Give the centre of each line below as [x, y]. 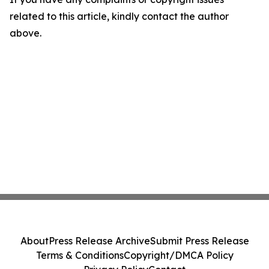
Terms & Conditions [80, 255]
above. [26, 33]
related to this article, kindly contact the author [119, 17]
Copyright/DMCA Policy [178, 255]
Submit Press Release [199, 241]
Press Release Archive [99, 241]
